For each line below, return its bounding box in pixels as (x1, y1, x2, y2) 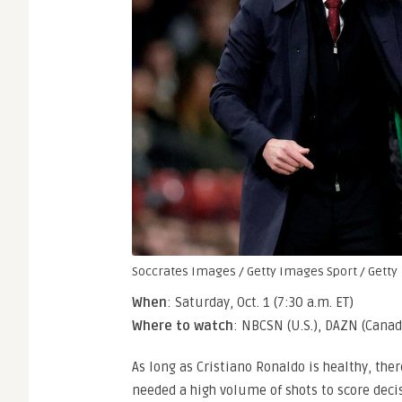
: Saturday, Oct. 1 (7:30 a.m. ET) (167, 293, 354, 310)
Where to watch (132, 317, 233, 334)
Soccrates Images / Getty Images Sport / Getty (132, 263, 398, 279)
